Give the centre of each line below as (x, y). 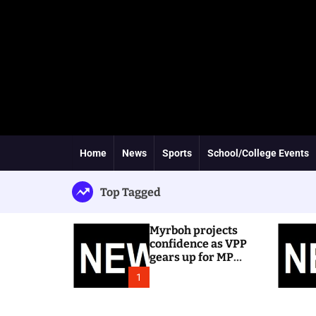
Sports (177, 153)
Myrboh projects (194, 230)
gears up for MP (192, 257)
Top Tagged (130, 192)
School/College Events (258, 153)
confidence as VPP (198, 244)
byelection (177, 271)
